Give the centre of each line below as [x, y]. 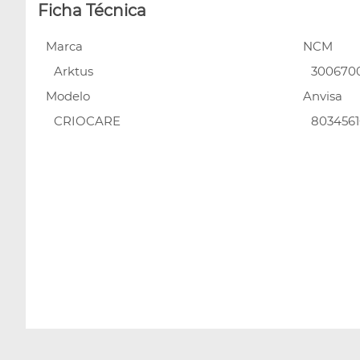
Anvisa [323, 96]
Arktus [74, 71]
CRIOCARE [87, 121]
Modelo [68, 96]
